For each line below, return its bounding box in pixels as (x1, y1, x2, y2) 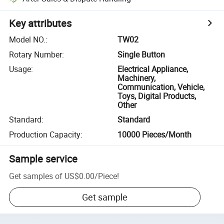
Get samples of (9, 170, 63, 181)
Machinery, (117, 72, 156, 83)
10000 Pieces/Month (117, 128, 192, 140)
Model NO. (9, 34, 46, 45)
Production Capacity (9, 128, 81, 140)
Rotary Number (9, 48, 62, 60)
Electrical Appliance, (117, 63, 188, 74)
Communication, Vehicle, (117, 81, 205, 92)
